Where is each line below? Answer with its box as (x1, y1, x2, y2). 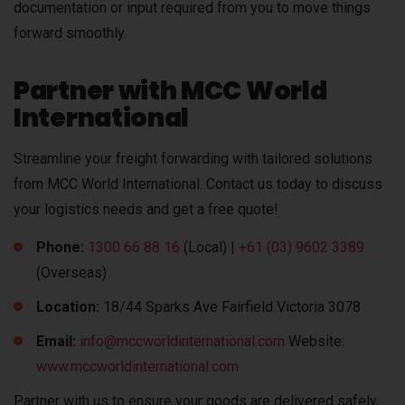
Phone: (36, 239, 84, 257)
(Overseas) (36, 264, 107, 282)
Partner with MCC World (14, 73, 327, 109)
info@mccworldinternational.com (80, 333, 285, 351)
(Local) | (180, 239, 239, 257)
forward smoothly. (14, 24, 127, 42)
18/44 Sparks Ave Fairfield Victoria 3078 (99, 298, 361, 316)
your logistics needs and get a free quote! (14, 201, 278, 219)
